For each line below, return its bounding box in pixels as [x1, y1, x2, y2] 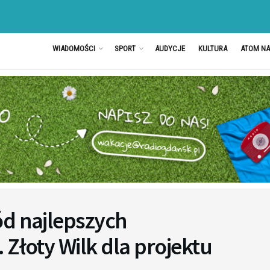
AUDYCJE [154, 44, 185, 53]
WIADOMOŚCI [52, 44, 95, 53]
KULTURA [198, 44, 227, 53]
